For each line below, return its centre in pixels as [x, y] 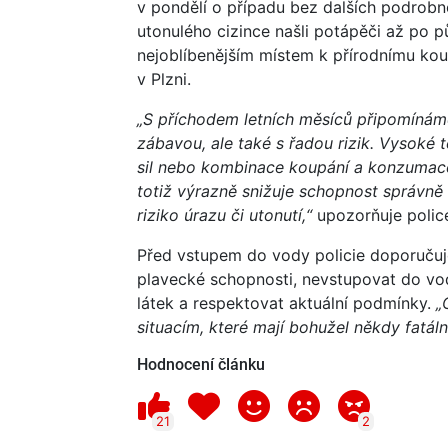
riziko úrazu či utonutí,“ [224, 214]
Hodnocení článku [201, 364]
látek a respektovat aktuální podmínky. [284, 302]
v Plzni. [164, 78]
